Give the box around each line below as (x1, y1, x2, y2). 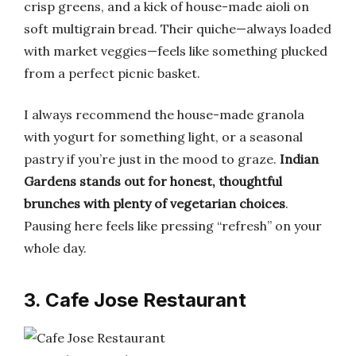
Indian (280, 151, 319, 167)
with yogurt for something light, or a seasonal (24, 129, 303, 145)
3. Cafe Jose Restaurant (24, 288, 246, 311)
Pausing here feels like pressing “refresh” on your (24, 218, 322, 234)
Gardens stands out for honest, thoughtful (24, 173, 282, 189)
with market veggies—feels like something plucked (24, 43, 327, 59)
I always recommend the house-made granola (24, 106, 304, 122)
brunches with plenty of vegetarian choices (24, 195, 285, 211)
